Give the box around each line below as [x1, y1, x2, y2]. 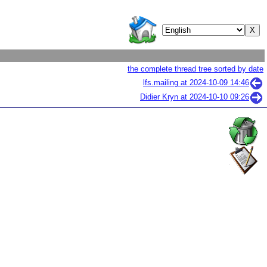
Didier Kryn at [140, 92, 190, 102]
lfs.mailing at [143, 78, 190, 88]
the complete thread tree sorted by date [128, 64, 263, 73]
